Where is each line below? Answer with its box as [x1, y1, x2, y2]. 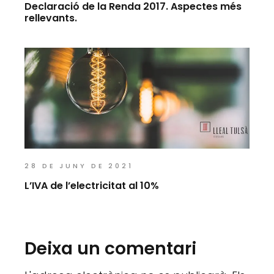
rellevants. [24, 11, 78, 26]
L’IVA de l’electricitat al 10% [24, 178, 160, 193]
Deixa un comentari [24, 236, 197, 261]
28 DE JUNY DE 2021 [24, 160, 133, 171]
